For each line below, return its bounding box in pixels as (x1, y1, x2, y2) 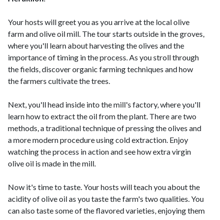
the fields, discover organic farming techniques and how (8, 64, 193, 74)
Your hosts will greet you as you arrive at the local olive (8, 17, 190, 27)
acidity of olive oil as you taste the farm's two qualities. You (8, 194, 204, 203)
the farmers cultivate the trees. (8, 76, 110, 85)
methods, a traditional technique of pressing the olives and (8, 123, 201, 133)
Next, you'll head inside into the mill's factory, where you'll (8, 100, 200, 109)
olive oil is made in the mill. (8, 159, 97, 168)
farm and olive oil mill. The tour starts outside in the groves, (8, 29, 204, 38)
